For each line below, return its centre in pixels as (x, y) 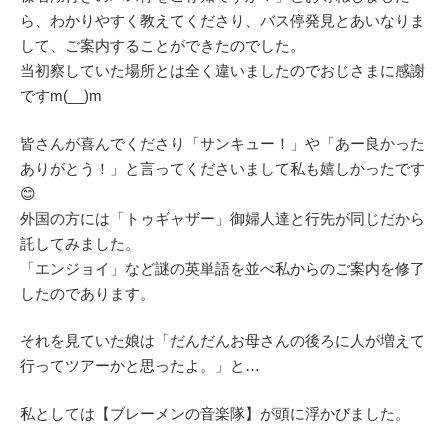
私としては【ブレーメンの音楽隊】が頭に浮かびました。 (215, 413)
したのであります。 (87, 293)
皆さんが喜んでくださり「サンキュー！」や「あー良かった (222, 143)
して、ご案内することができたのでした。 (162, 46)
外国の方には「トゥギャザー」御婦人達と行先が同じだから (222, 218)
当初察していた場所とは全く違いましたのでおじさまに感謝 (222, 71)
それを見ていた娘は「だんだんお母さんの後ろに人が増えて (222, 341)
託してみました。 (80, 243)
